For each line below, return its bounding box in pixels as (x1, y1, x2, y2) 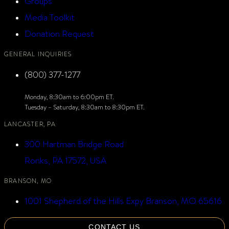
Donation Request (25, 27, 94, 39)
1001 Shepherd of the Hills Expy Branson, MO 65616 (25, 194, 222, 207)
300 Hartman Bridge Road (25, 138, 124, 150)
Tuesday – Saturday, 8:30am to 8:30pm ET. (25, 102, 145, 111)
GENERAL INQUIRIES (4, 50, 72, 58)
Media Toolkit (25, 11, 75, 23)
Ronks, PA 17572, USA (25, 154, 106, 166)
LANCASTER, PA (4, 120, 56, 128)
